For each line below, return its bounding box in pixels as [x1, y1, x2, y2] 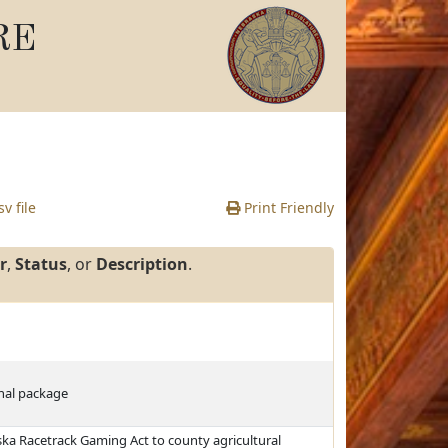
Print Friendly [240, 198, 334, 217]
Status [15, 253, 67, 275]
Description [96, 253, 188, 275]
